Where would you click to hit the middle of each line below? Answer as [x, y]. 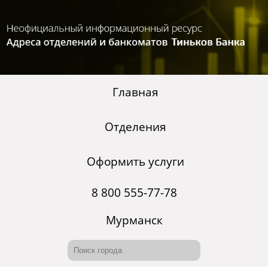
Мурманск [134, 220]
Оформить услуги [135, 162]
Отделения [135, 127]
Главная [135, 92]
